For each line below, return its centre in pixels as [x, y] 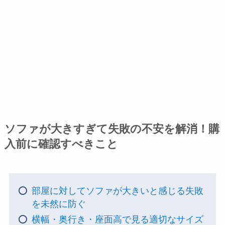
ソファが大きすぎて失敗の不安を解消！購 [112, 129]
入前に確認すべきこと [61, 144]
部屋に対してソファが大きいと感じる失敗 [117, 191]
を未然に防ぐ [59, 204]
